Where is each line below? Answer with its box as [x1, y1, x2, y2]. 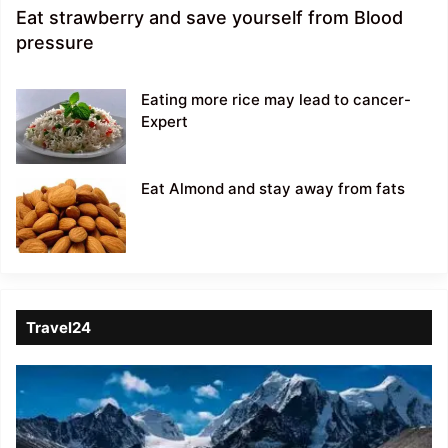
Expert [141, 111, 188, 131]
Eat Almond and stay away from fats [141, 178, 405, 198]
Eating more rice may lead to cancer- [141, 89, 411, 109]
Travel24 [26, 317, 91, 337]
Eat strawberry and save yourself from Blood [16, 6, 403, 28]
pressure [16, 31, 94, 53]
